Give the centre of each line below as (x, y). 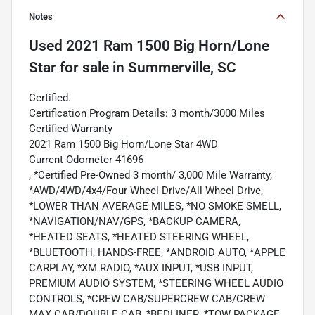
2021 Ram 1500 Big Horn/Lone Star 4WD (123, 144)
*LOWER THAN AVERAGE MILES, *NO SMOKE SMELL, (155, 206)
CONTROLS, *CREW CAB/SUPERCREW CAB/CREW (147, 299)
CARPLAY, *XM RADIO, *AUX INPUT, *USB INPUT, (141, 268)
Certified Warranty (71, 129)
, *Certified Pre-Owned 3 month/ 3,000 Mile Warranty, (150, 175)
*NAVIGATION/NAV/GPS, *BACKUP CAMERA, (135, 222)
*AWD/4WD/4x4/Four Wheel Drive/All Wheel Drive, (146, 191)
